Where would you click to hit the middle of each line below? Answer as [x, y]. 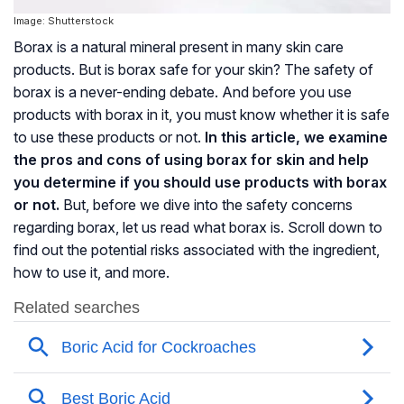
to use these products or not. [109, 138]
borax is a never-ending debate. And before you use [183, 92]
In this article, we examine [296, 138]
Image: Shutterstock [64, 21]
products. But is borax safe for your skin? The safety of [193, 70]
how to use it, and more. [92, 273]
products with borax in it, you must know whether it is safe [202, 115]
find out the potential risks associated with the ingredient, [197, 250]
